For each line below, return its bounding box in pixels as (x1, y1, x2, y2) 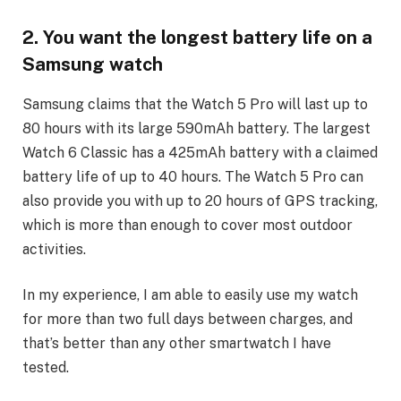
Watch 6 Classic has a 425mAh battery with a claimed (22, 143, 378, 161)
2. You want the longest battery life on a (22, 27, 372, 49)
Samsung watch (22, 54, 163, 76)
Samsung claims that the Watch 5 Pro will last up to (22, 95, 368, 113)
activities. (22, 240, 86, 258)
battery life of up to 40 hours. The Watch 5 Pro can (22, 167, 363, 185)
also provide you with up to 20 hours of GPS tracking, (22, 192, 378, 209)
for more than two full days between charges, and (22, 311, 353, 328)
